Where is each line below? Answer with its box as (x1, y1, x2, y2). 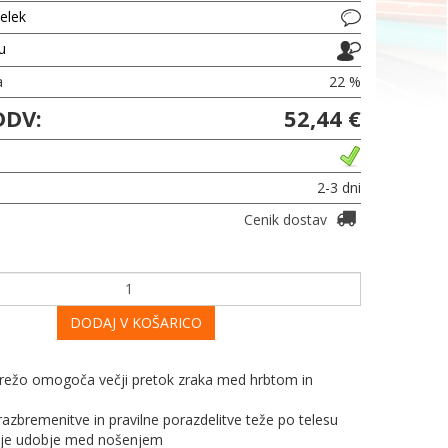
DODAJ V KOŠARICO (70, 312, 202, 332)
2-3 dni (317, 177, 361, 197)
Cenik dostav (244, 209, 331, 229)
